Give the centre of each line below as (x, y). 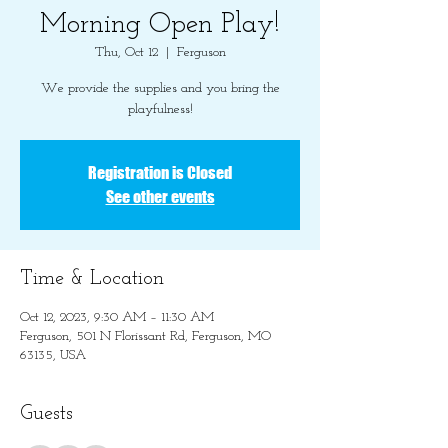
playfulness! (160, 109)
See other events (160, 196)
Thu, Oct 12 (126, 52)
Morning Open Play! (160, 25)
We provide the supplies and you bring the (160, 88)
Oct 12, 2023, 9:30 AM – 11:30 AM (117, 317)
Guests (46, 414)
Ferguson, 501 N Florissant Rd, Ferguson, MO (145, 336)
